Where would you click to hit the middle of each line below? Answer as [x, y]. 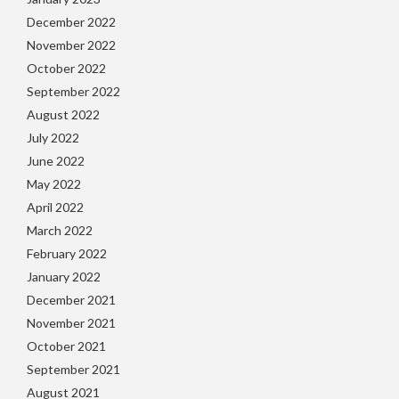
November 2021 [71, 323]
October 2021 [66, 346]
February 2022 [67, 253]
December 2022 [71, 22]
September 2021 [73, 369]
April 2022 [55, 207]
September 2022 [73, 91]
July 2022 [53, 138]
